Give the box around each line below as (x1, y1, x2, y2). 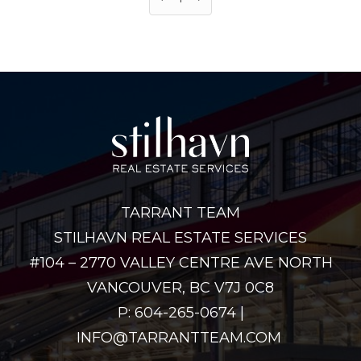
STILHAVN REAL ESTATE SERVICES (54, 228, 307, 247)
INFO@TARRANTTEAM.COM (76, 328, 285, 346)
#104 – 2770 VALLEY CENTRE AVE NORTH (28, 253, 333, 272)
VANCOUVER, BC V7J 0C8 (87, 278, 274, 297)
